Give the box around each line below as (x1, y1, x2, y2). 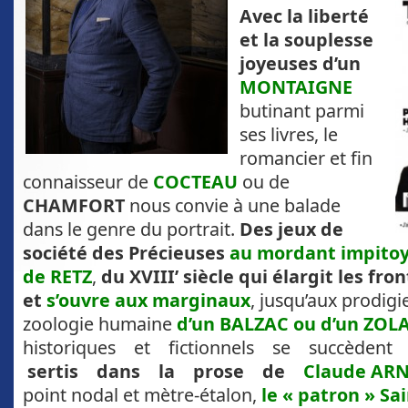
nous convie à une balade (125, 193, 341, 219)
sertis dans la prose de (27, 359, 303, 384)
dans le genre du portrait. (23, 217, 240, 242)
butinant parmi (240, 98, 364, 124)
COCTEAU (153, 169, 238, 195)
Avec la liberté (240, 4, 369, 29)
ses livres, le (240, 122, 338, 148)
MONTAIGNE (240, 75, 352, 100)
